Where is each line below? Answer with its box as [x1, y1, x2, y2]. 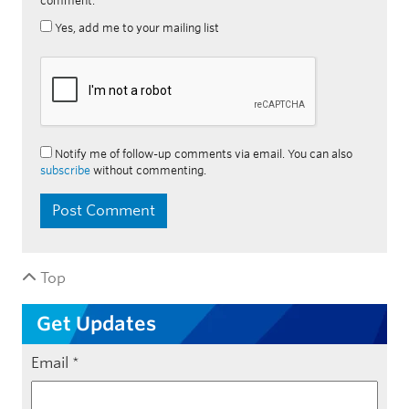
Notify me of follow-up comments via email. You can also [52, 146, 352, 161]
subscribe [40, 163, 90, 177]
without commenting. [90, 163, 206, 177]
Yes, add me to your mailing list [52, 20, 219, 35]
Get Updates [36, 311, 156, 335]
